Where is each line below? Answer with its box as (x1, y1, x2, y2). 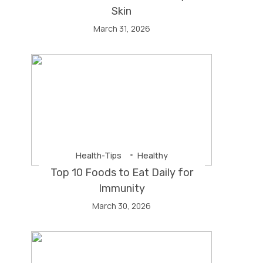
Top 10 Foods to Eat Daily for (50, 166, 193, 179)
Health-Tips (75, 150, 122, 161)
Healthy (137, 150, 168, 161)
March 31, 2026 (93, 23, 150, 34)
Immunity (98, 182, 145, 195)
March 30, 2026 (92, 200, 151, 211)
